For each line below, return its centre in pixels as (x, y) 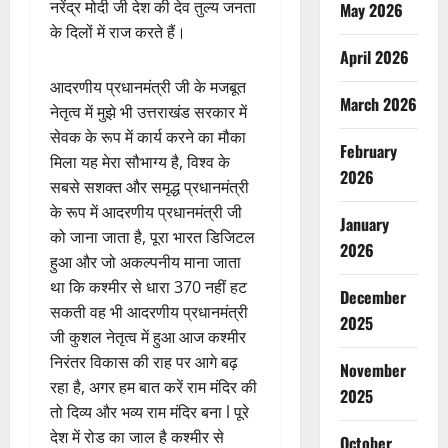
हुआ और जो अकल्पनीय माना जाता (145, 261)
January (364, 224)
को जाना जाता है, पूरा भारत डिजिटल (152, 236)
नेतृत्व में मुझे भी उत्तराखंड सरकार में (148, 111)
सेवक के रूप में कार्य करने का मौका (148, 136)
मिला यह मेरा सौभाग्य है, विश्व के (140, 161)
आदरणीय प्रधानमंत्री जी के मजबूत (148, 86)
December (372, 297)
